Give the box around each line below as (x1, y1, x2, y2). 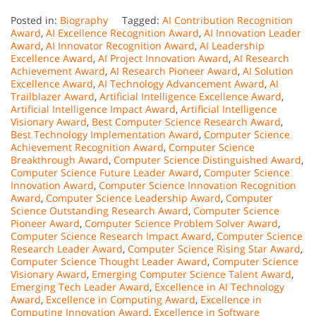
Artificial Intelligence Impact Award (11, 102, 176, 116)
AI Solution (243, 64, 293, 78)
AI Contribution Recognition (162, 13, 293, 28)
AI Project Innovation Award (98, 51, 229, 66)
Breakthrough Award (11, 153, 109, 167)
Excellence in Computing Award (46, 293, 195, 307)
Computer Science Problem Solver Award (85, 217, 278, 231)
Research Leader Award (11, 242, 123, 256)
